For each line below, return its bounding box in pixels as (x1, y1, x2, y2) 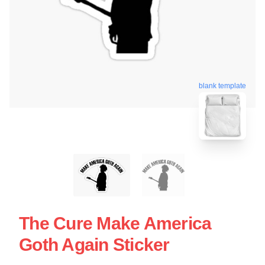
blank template (199, 80, 246, 89)
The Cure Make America (19, 213, 212, 233)
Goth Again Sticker (19, 234, 170, 254)
